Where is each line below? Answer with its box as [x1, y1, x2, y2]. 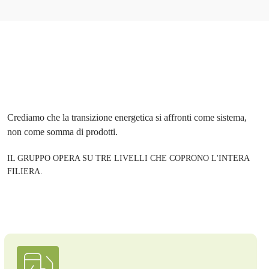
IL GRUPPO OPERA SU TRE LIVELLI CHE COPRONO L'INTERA [7, 153, 249, 163]
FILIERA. [7, 166, 43, 176]
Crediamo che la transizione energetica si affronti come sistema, [7, 112, 247, 122]
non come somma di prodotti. [7, 126, 118, 137]
